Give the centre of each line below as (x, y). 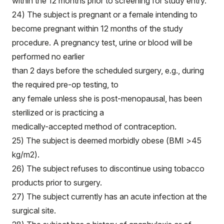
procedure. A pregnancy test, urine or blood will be (102, 42)
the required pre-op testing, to (65, 84)
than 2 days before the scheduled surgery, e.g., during (108, 70)
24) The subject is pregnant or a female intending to (105, 14)
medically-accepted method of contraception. (94, 126)
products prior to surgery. (57, 182)
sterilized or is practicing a (58, 112)
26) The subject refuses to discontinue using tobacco (108, 168)
